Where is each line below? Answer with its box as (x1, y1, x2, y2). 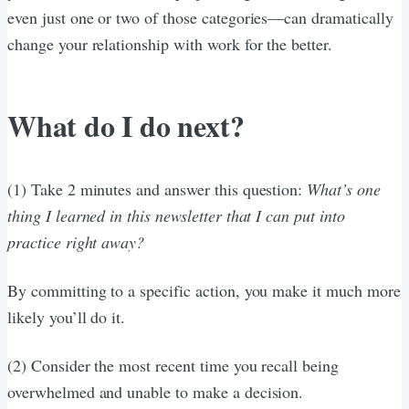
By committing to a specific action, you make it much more (7, 278, 401, 301)
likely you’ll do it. (7, 305, 126, 328)
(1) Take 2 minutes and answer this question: (7, 177, 308, 200)
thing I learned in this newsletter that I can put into (7, 204, 345, 226)
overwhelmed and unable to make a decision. (7, 380, 304, 403)
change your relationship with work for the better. (7, 32, 332, 55)
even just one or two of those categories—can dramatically (7, 5, 393, 28)
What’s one (307, 177, 381, 200)
